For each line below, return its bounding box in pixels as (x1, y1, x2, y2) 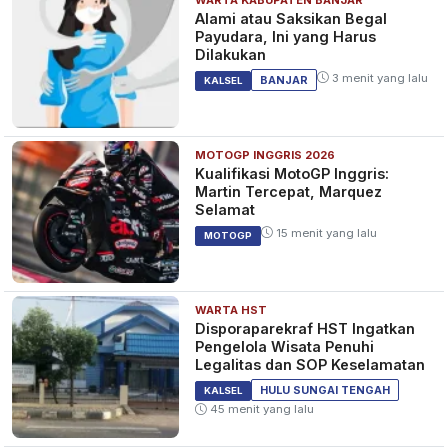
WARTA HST (195, 303, 268, 318)
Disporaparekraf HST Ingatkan (195, 320, 416, 338)
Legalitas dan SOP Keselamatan (195, 356, 426, 374)
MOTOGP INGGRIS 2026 (195, 148, 336, 163)
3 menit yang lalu (329, 70, 429, 85)
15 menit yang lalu (273, 226, 378, 241)
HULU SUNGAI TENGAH (260, 383, 391, 398)
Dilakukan (195, 45, 267, 63)
